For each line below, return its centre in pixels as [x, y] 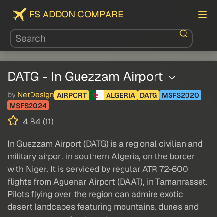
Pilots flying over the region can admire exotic [95, 194]
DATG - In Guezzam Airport [87, 76]
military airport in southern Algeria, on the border [101, 156]
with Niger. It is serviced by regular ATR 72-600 [98, 169]
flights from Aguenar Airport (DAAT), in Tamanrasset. [108, 182]
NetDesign [36, 95]
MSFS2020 [180, 95]
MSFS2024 [28, 105]
